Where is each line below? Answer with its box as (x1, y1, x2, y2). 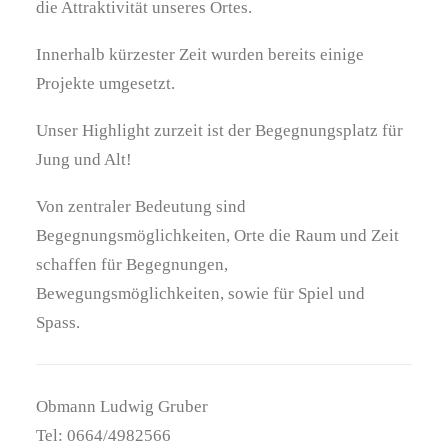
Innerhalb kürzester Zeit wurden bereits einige (36, 45, 364, 64)
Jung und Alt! (36, 150, 132, 169)
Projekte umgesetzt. (36, 74, 175, 93)
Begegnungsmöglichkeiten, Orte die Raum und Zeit (36, 226, 399, 245)
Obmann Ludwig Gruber (36, 397, 208, 416)
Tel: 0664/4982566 (36, 426, 171, 445)
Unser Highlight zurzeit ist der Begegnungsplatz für (36, 121, 403, 140)
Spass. (36, 313, 80, 332)
